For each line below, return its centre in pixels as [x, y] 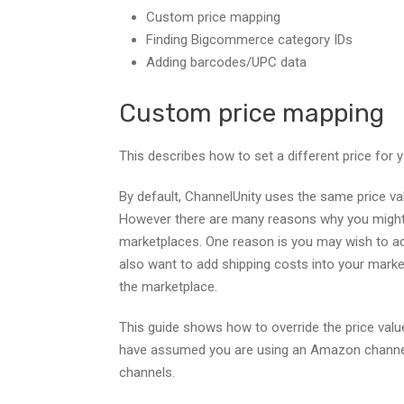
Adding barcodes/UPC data [226, 62]
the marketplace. [168, 286]
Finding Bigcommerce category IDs [249, 40]
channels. [147, 372]
